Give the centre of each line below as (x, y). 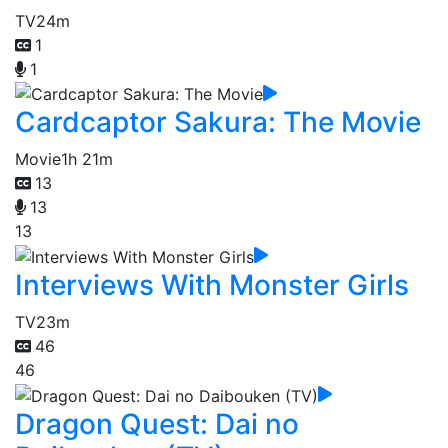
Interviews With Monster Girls (212, 284)
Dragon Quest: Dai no (157, 423)
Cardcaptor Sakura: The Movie (218, 122)
